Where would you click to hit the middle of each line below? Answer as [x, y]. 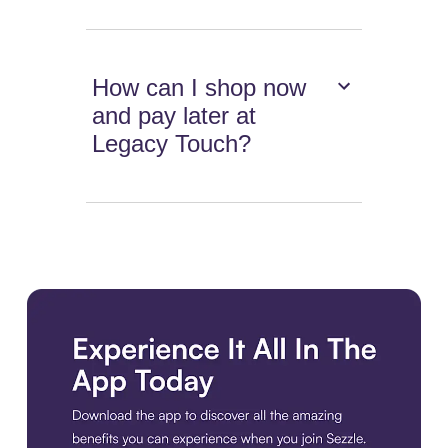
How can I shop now [199, 88]
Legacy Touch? [172, 144]
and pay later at [174, 116]
